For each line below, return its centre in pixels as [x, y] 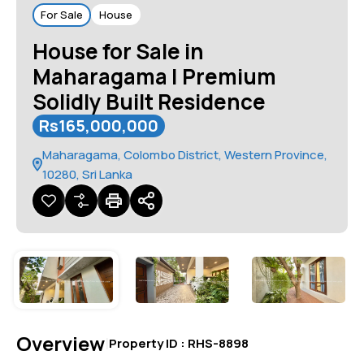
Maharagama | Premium [154, 76]
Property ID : [148, 344]
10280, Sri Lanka [88, 174]
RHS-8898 [218, 344]
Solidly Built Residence [149, 101]
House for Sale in [118, 51]
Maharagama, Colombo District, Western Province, [185, 154]
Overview [61, 344]
